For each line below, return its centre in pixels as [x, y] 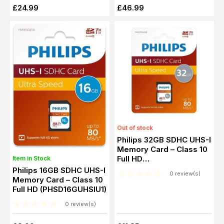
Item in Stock [31, 158]
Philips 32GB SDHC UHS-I [164, 140]
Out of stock [135, 128]
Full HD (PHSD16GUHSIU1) [59, 189]
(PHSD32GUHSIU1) [151, 168]
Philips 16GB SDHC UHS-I [59, 170]
